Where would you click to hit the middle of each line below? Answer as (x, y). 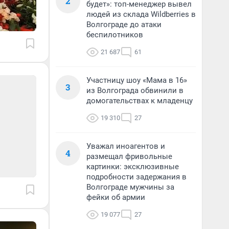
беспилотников (115, 35)
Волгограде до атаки (124, 25)
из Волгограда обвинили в (135, 90)
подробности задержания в (136, 177)
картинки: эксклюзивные (133, 167)
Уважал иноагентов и (126, 146)
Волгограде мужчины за (130, 187)
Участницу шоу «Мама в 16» (137, 80)
